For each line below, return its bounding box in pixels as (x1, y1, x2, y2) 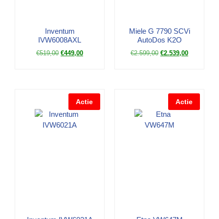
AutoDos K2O (137, 35, 182, 44)
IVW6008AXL (38, 35, 81, 44)
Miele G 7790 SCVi (129, 26, 190, 35)
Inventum (44, 26, 75, 35)
